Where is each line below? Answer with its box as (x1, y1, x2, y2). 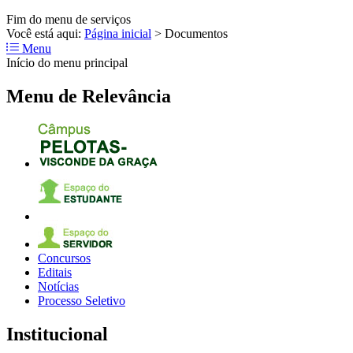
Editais (38, 266, 72, 280)
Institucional (6, 324, 108, 345)
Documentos (165, 27, 228, 41)
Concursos (38, 251, 91, 266)
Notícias (38, 280, 79, 294)
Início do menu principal (6, 56, 128, 70)
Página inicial (84, 27, 151, 41)
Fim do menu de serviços (6, 13, 131, 27)
